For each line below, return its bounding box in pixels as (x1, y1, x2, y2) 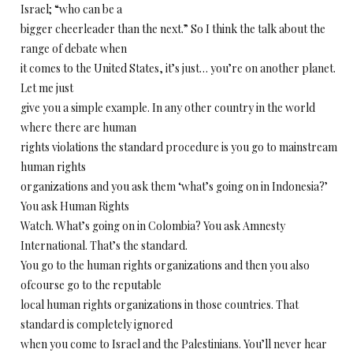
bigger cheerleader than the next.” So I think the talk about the (20, 21, 325, 36)
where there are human (20, 120, 136, 135)
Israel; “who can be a (20, 2, 122, 17)
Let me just (20, 80, 73, 95)
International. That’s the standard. (20, 238, 188, 253)
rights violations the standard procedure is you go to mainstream (20, 139, 337, 154)
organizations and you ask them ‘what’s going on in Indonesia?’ (20, 179, 328, 194)
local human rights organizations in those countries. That (20, 297, 299, 312)
